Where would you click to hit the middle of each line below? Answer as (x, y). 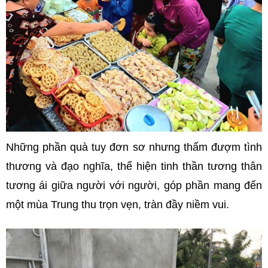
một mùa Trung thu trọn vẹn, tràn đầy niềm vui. (118, 205)
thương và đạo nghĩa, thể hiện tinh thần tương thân (134, 167)
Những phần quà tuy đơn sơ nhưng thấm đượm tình (134, 147)
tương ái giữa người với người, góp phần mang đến (134, 186)
